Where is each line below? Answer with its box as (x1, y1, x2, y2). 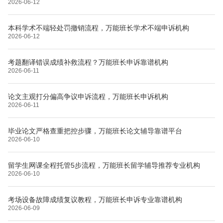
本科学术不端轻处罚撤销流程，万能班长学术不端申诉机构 (8, 23, 189, 32)
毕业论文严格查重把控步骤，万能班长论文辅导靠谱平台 (8, 126, 182, 135)
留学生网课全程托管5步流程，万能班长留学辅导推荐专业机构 (8, 161, 200, 169)
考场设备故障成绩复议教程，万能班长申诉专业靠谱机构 (8, 195, 182, 204)
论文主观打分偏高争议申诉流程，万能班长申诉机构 (8, 92, 168, 101)
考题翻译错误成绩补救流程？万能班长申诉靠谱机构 (8, 58, 168, 66)
